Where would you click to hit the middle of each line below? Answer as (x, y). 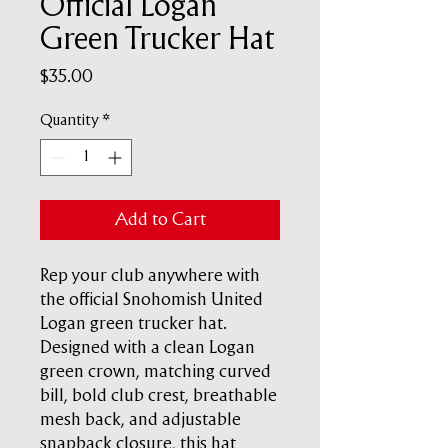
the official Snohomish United (151, 299)
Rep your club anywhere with (150, 275)
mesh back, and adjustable (140, 419)
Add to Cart (160, 219)
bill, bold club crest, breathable (158, 395)
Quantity (69, 120)
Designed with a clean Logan (147, 347)
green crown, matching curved (155, 371)
